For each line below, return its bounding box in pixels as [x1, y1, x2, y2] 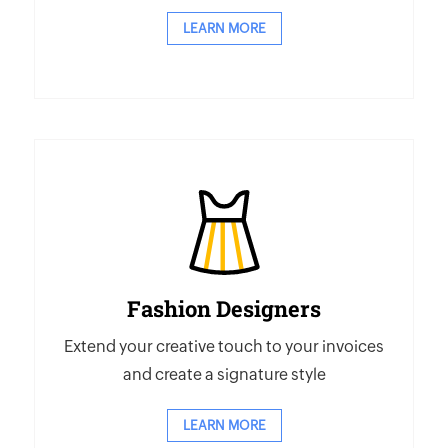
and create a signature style [122, 365, 326, 384]
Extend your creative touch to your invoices [64, 337, 384, 356]
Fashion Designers [127, 294, 321, 323]
